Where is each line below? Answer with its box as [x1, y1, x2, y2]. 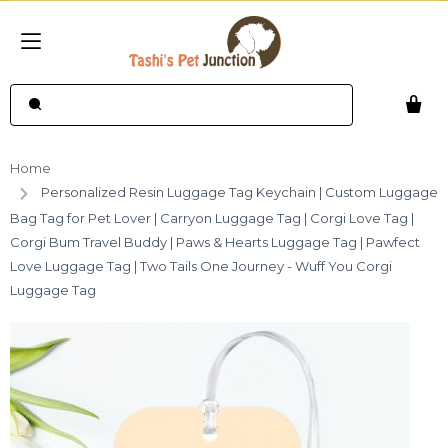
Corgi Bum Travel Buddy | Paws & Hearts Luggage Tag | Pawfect [10, 233, 420, 250]
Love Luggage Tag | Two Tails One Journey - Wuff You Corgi [10, 257, 392, 274]
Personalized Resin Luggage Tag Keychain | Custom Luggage [41, 184, 438, 201]
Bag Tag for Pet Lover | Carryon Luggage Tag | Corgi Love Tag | [10, 209, 414, 226]
